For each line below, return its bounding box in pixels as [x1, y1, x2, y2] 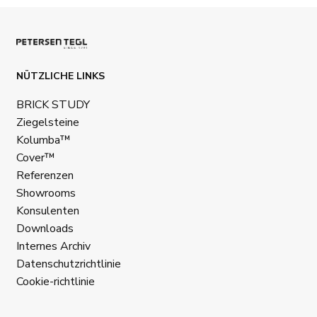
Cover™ [16, 149, 55, 166]
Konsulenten [16, 202, 79, 219]
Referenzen [16, 167, 74, 183]
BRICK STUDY [16, 96, 90, 113]
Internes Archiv [16, 238, 91, 254]
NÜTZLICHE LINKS [16, 69, 105, 83]
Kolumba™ [16, 132, 71, 148]
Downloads [16, 220, 74, 236]
